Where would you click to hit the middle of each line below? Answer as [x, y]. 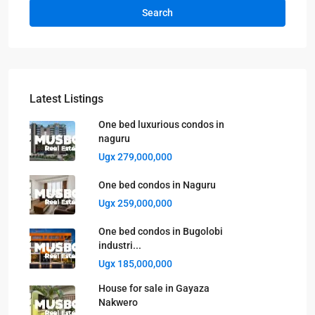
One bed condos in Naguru [157, 185]
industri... [120, 246]
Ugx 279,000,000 [135, 156]
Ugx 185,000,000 [135, 264]
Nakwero [118, 303]
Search [157, 12]
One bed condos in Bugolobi [161, 232]
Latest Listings [66, 98]
